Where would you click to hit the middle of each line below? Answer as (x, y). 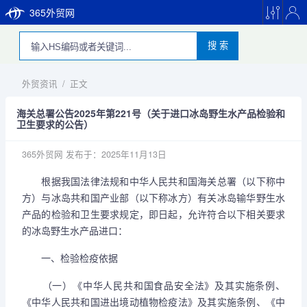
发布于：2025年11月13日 (115, 154)
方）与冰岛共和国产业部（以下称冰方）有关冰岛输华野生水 (153, 197)
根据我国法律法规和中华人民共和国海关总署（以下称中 (153, 181)
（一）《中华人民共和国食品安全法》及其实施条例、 (153, 285)
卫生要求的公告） (55, 124)
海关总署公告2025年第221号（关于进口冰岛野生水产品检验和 (151, 113)
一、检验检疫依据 (70, 258)
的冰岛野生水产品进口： (75, 230)
